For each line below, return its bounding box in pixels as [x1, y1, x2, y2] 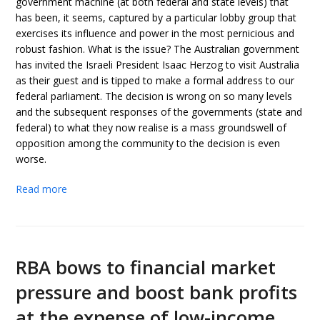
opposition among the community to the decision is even [16, 136, 281, 150]
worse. [16, 152, 47, 166]
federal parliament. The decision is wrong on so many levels [16, 89, 293, 103]
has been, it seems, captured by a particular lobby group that [16, 11, 297, 24]
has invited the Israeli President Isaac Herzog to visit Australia [16, 58, 300, 71]
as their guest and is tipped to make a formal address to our [16, 74, 295, 87]
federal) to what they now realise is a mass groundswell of [16, 121, 287, 134]
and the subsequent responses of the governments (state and [16, 105, 303, 119]
